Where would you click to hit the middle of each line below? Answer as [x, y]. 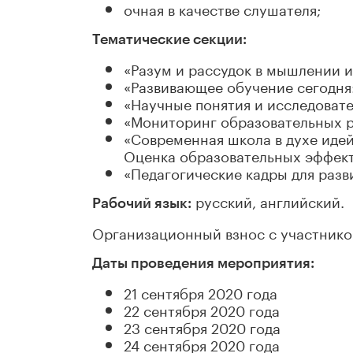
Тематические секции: [169, 40]
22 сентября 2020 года [202, 309]
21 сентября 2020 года [201, 292]
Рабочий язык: [142, 204]
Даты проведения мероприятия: [203, 264]
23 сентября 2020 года [202, 327]
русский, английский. [268, 201]
